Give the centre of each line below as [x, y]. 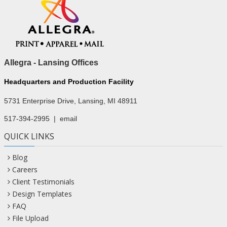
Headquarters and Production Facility [69, 82]
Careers [25, 169]
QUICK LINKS [29, 136]
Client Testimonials [44, 182]
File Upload [31, 218]
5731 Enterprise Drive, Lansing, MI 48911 [71, 101]
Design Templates [42, 194]
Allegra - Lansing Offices [51, 63]
